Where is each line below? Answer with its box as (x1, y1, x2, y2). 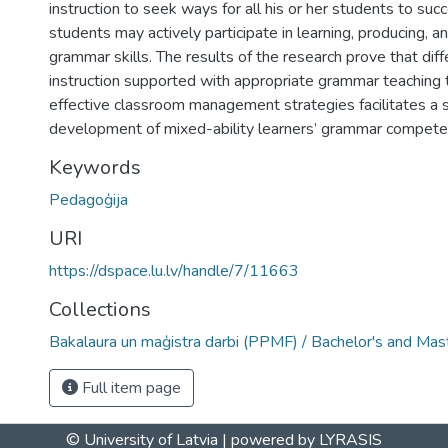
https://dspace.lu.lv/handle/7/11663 (49, 260, 299, 282)
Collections (49, 296, 151, 323)
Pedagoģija (49, 189, 128, 211)
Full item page (78, 377, 181, 399)
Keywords (49, 154, 141, 181)
